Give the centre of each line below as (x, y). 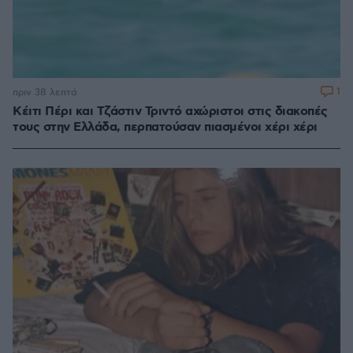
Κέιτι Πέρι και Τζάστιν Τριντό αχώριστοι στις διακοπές (170, 112)
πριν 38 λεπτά (45, 92)
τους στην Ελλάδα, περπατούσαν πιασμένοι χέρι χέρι (165, 128)
